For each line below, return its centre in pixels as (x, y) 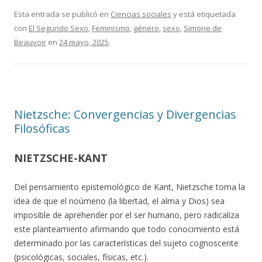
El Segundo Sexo (58, 28)
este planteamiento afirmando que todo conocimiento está (127, 229)
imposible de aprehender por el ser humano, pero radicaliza (127, 215)
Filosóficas (42, 128)
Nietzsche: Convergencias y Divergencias (125, 114)
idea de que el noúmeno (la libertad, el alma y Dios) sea (119, 201)
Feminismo (111, 28)
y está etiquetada (204, 14)
